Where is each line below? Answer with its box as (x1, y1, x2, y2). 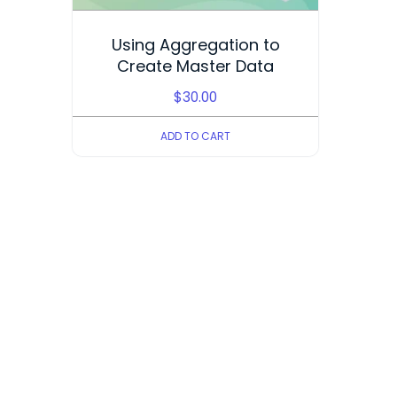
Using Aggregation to (111, 33, 280, 56)
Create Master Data (117, 54, 275, 77)
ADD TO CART (160, 128, 231, 144)
